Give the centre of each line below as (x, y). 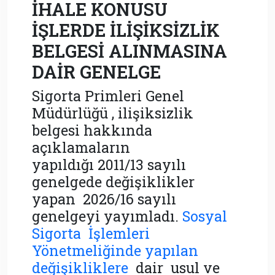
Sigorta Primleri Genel (108, 95)
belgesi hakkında (92, 130)
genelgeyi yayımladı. (107, 215)
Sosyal (207, 215)
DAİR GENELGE (96, 72)
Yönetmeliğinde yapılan (115, 250)
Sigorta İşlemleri (93, 233)
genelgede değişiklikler (113, 181)
